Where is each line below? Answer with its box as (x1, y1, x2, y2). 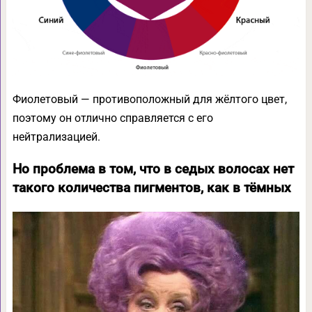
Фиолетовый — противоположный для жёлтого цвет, (12, 92, 287, 106)
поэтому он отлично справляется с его (12, 111, 213, 125)
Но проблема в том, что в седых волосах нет (12, 161, 294, 177)
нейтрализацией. (12, 130, 100, 143)
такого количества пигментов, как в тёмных (12, 180, 291, 196)
